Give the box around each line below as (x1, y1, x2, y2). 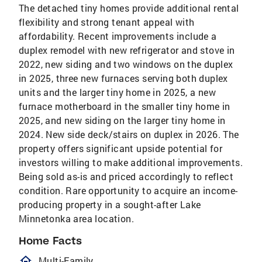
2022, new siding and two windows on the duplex (19, 58, 233, 71)
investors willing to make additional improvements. (19, 156, 243, 169)
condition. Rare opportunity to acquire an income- (19, 184, 238, 197)
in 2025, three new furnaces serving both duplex (19, 72, 228, 85)
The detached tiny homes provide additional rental (19, 2, 239, 15)
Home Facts (19, 234, 82, 248)
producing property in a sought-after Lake (19, 198, 201, 211)
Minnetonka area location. (19, 212, 134, 225)
